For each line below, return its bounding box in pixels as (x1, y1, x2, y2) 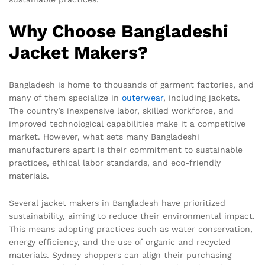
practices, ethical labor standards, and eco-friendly (9, 157, 221, 167)
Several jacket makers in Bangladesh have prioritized (9, 198, 225, 208)
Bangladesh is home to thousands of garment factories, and (9, 79, 254, 89)
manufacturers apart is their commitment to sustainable (9, 144, 243, 154)
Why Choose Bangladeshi (9, 20, 228, 41)
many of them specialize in (9, 92, 122, 102)
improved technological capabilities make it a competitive (9, 118, 245, 128)
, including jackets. (163, 92, 240, 102)
